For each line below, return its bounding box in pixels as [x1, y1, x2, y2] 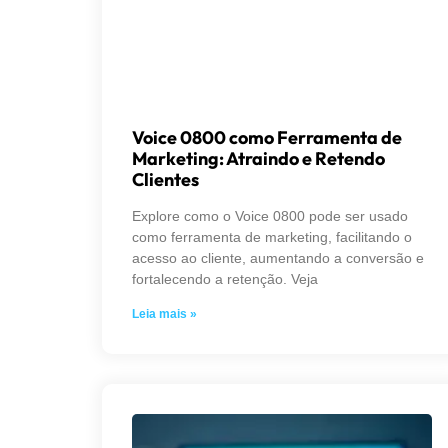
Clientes [132, 167, 199, 191]
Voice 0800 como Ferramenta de [132, 125, 402, 149]
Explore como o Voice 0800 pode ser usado [132, 207, 408, 224]
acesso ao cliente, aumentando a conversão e [132, 249, 424, 266]
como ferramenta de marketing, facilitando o [132, 228, 412, 245]
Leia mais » [132, 306, 197, 321]
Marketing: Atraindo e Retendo [132, 146, 385, 170]
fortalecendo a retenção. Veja [132, 270, 318, 287]
